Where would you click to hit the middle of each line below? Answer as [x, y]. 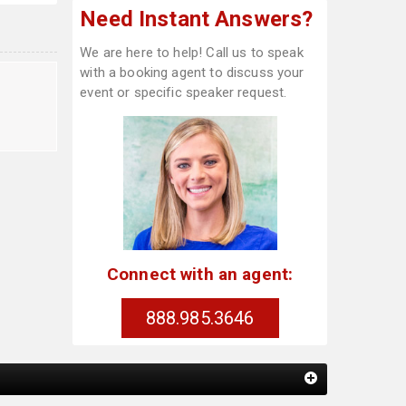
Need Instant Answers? [197, 19]
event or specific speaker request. [184, 92]
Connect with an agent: [200, 274]
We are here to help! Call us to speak [192, 53]
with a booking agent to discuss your [192, 72]
